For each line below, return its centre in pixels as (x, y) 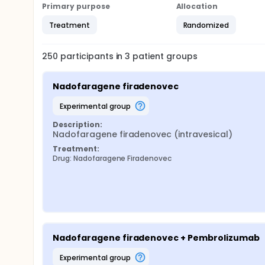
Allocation (197, 6)
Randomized (206, 25)
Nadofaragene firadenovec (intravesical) (143, 134)
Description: (77, 125)
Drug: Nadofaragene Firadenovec (112, 158)
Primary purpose (76, 6)
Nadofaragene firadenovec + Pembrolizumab (156, 238)
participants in (93, 56)
